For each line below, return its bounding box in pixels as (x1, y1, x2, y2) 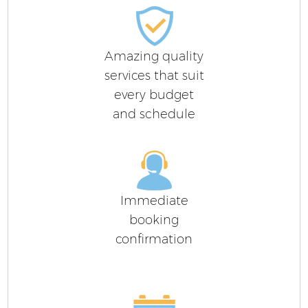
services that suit (104, 67, 204, 83)
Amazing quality (104, 48, 203, 64)
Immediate (120, 192, 188, 208)
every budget (114, 87, 194, 102)
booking (129, 212, 179, 228)
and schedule (113, 106, 195, 122)
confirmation (115, 231, 192, 247)
